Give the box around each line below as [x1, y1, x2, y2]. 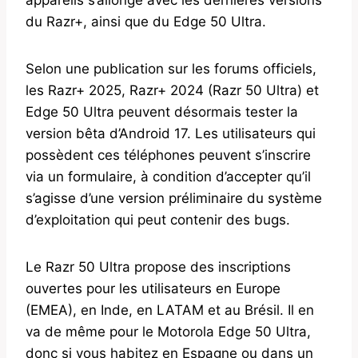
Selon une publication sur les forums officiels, [26, 60, 316, 77]
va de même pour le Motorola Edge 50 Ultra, [26, 323, 311, 340]
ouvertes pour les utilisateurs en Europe [26, 280, 280, 296]
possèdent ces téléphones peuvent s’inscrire [26, 146, 311, 163]
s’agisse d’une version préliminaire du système [26, 189, 322, 206]
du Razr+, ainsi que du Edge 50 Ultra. [26, 13, 266, 30]
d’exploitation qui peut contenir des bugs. [26, 211, 290, 228]
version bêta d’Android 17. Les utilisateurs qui [26, 125, 316, 141]
